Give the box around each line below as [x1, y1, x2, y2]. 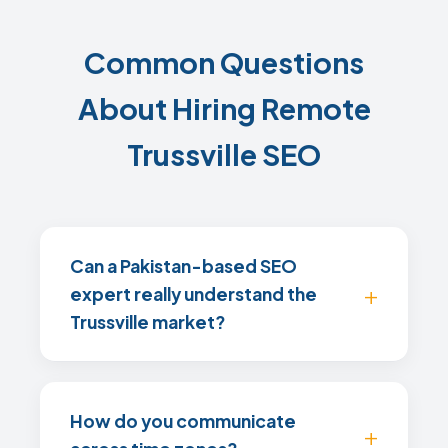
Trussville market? [70, 311, 225, 333]
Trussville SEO [127, 136, 321, 172]
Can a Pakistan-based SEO [70, 255, 297, 277]
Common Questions [84, 44, 364, 80]
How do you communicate [70, 410, 296, 432]
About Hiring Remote [77, 90, 371, 126]
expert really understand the [70, 283, 317, 305]
